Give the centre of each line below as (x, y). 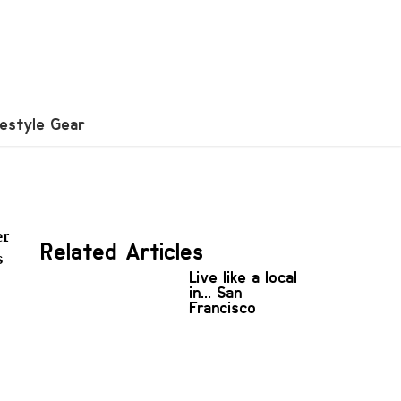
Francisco (223, 307)
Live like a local (244, 277)
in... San (216, 292)
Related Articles (123, 252)
